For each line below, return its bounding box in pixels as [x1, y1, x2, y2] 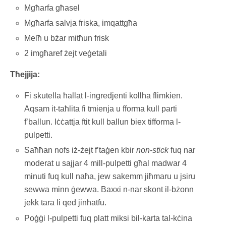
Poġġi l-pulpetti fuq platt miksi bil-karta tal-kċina [24, 213, 193, 222]
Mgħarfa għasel [24, 3, 80, 12]
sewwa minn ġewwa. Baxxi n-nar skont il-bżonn [24, 185, 194, 194]
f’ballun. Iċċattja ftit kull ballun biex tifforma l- [24, 118, 181, 127]
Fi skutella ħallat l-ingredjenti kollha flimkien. [24, 91, 183, 100]
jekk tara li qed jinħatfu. [24, 198, 107, 207]
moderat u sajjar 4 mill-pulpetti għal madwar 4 [24, 159, 187, 168]
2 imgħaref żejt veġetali [24, 49, 107, 58]
